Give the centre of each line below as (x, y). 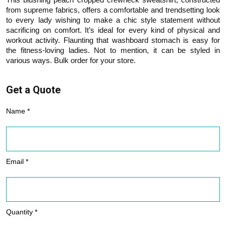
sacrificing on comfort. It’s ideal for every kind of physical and (113, 30)
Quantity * (22, 212)
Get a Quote (33, 90)
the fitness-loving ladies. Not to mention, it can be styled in (113, 50)
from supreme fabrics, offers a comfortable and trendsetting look (113, 10)
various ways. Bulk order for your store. (71, 60)
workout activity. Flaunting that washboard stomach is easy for (113, 40)
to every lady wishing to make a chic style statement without (113, 20)
